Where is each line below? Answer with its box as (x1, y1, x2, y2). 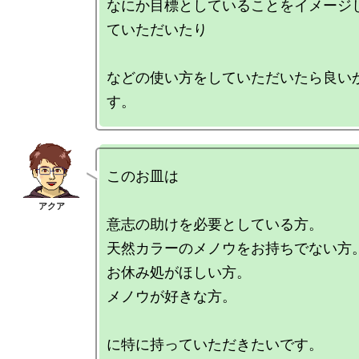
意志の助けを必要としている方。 (107, 215, 323, 232)
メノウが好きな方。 (107, 287, 236, 305)
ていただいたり (107, 20, 208, 38)
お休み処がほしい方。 (107, 263, 251, 280)
